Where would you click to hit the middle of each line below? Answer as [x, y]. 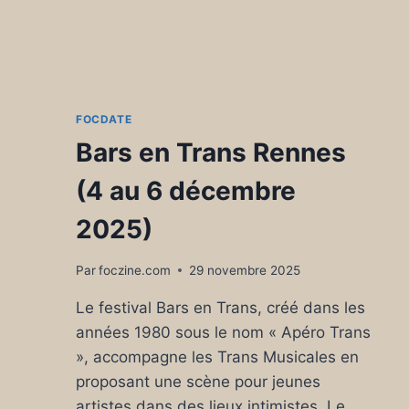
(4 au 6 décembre [186, 191]
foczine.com [135, 270]
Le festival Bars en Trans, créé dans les [220, 307]
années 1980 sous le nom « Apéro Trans [223, 332]
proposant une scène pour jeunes [198, 381]
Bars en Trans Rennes [211, 153]
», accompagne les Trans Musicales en [217, 357]
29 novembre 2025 [245, 270]
